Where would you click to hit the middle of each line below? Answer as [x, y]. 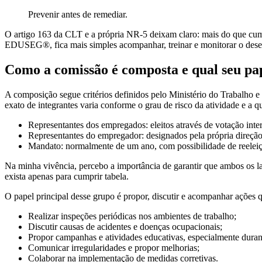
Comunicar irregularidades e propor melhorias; [114, 248]
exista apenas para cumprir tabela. [67, 177]
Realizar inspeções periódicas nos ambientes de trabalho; [132, 216]
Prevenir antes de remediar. [78, 15]
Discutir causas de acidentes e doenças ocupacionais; [125, 227]
